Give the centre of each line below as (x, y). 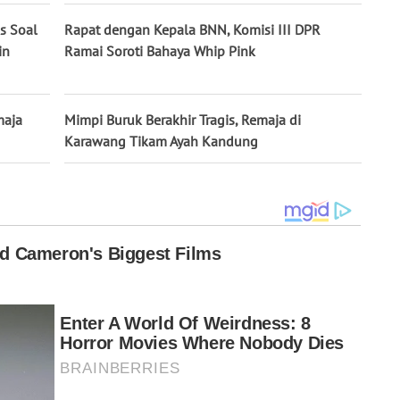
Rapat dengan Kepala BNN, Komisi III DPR (192, 30)
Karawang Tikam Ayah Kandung (161, 142)
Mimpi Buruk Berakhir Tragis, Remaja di (183, 120)
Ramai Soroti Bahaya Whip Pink (160, 51)
